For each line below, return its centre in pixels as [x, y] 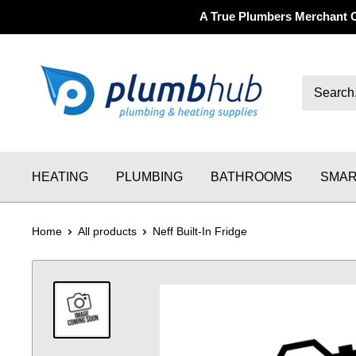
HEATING [60, 177]
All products [107, 231]
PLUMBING [149, 177]
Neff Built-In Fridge [200, 231]
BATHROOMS [252, 177]
